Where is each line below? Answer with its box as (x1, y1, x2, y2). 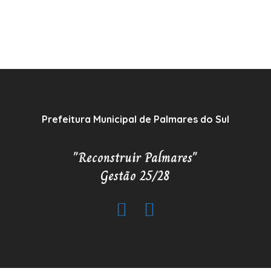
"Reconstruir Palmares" (73, 146, 198, 168)
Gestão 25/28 (100, 165, 171, 186)
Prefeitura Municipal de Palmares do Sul (41, 113, 229, 125)
